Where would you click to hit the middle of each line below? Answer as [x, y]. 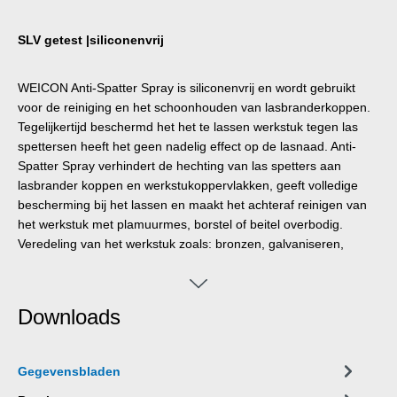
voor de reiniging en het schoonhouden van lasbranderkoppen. [194, 108]
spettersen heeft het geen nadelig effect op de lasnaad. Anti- [187, 147]
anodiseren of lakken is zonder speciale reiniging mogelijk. [181, 264]
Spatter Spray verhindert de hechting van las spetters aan [179, 166]
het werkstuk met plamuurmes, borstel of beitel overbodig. [180, 225]
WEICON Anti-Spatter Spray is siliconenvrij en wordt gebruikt [187, 88]
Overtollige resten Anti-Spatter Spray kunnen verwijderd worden [196, 283]
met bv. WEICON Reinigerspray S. [113, 303]
